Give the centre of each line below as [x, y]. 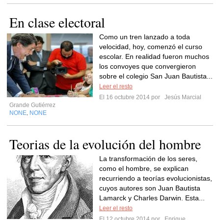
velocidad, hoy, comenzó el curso [151, 47]
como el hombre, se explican [144, 168]
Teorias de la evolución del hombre [105, 144]
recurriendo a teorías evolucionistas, [156, 178]
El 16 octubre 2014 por [131, 97]
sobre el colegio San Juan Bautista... [156, 76]
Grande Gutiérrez [32, 105]
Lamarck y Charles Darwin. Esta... [152, 198]
